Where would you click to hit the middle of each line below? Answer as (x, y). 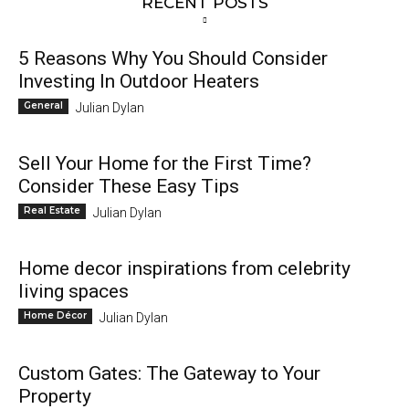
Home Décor (55, 316)
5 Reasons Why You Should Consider (173, 59)
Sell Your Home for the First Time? (165, 164)
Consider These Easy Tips (129, 187)
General (43, 106)
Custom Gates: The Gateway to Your (169, 374)
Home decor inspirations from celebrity (184, 269)
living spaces (73, 292)
